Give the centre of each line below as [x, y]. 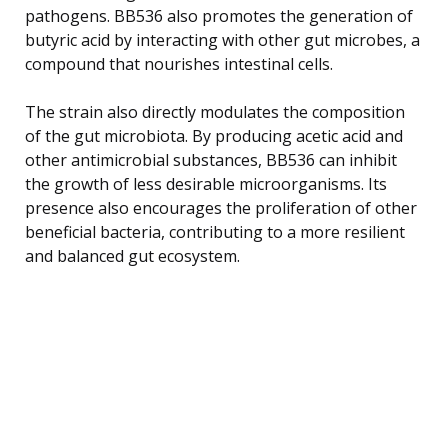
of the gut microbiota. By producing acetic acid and [214, 135]
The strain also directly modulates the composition [215, 111]
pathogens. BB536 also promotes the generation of [219, 15]
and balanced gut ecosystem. [132, 255]
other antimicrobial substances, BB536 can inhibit [211, 159]
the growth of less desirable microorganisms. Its [206, 183]
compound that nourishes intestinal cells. [179, 63]
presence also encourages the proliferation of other [221, 207]
